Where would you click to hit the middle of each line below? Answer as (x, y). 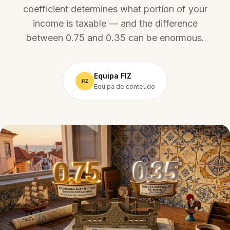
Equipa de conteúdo (124, 87)
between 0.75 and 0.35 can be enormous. (115, 38)
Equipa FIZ (112, 76)
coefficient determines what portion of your (115, 9)
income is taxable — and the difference (115, 23)
